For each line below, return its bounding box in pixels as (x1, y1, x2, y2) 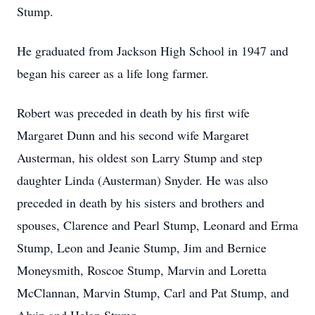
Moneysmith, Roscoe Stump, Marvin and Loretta (17, 262, 266, 278)
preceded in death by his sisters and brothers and (17, 194, 264, 211)
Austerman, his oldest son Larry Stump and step (17, 149, 262, 166)
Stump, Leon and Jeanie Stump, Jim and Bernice (17, 239, 266, 256)
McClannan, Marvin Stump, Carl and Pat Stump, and (17, 284, 289, 301)
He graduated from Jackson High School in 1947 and (17, 42, 288, 59)
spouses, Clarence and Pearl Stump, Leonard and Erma (17, 217, 298, 233)
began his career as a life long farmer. (17, 65, 209, 82)
